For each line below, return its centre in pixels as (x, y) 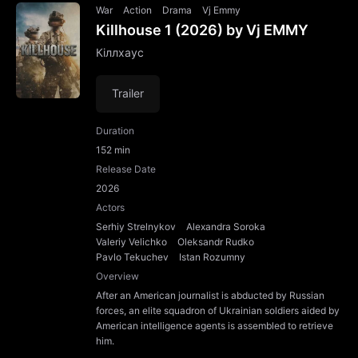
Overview (117, 276)
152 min (113, 149)
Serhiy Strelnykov (136, 226)
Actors (110, 207)
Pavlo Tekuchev (132, 257)
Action (137, 10)
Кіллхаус (120, 52)
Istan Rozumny (212, 257)
